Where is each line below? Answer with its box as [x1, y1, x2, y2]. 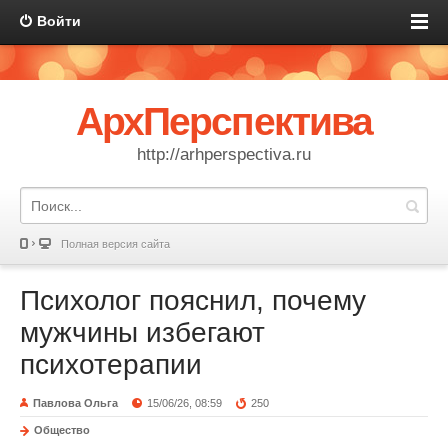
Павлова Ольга [33, 397, 118, 409]
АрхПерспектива [76, 100, 372, 143]
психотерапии [20, 349, 202, 380]
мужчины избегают [20, 317, 265, 348]
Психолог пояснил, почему [20, 285, 366, 316]
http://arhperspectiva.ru [137, 145, 311, 164]
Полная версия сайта [61, 238, 170, 250]
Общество [34, 424, 90, 436]
